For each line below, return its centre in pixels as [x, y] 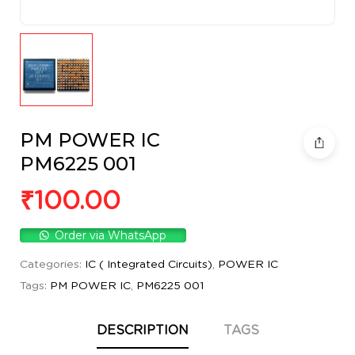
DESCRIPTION [142, 330]
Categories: [52, 265]
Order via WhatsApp [111, 235]
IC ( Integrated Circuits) [149, 265]
